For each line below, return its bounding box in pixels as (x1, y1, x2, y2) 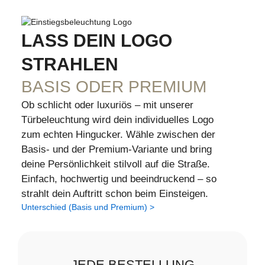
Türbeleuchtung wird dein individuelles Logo (21, 114, 214, 126)
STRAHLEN (21, 53, 118, 74)
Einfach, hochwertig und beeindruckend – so (21, 173, 216, 185)
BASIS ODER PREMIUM (21, 77, 206, 96)
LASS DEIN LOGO (21, 30, 172, 50)
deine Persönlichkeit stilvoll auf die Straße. (21, 159, 210, 170)
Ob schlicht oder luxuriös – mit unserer (21, 99, 193, 111)
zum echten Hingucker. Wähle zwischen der (21, 129, 215, 141)
